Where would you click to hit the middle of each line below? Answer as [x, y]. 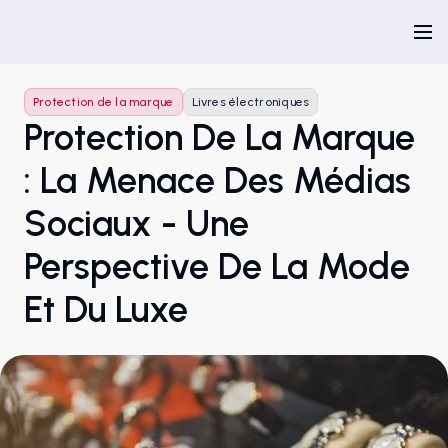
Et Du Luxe [106, 309]
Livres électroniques [250, 102]
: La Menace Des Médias [217, 180]
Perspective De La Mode [217, 266]
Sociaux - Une [136, 223]
